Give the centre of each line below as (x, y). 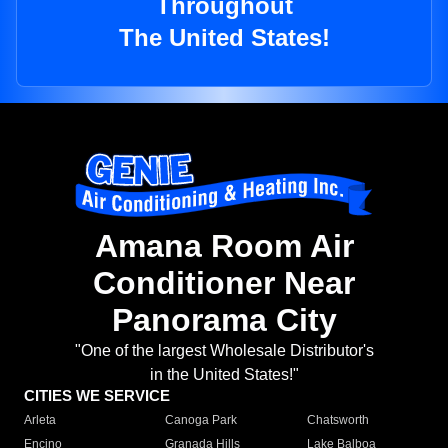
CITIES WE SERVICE (97, 396)
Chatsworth (337, 420)
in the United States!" (224, 375)
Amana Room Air (224, 246)
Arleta (40, 420)
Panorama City (224, 320)
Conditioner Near (224, 283)
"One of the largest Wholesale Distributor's (224, 351)
